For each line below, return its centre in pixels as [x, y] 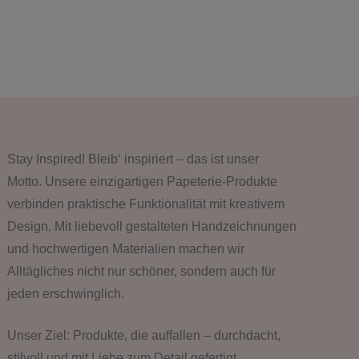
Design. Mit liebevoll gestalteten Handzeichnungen [151, 227]
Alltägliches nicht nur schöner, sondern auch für [141, 272]
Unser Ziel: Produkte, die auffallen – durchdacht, [143, 336]
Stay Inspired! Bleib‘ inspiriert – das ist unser [133, 159]
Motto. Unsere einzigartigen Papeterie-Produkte [142, 182]
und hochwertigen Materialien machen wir [125, 249]
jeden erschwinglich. [65, 294]
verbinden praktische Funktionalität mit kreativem [145, 204]
